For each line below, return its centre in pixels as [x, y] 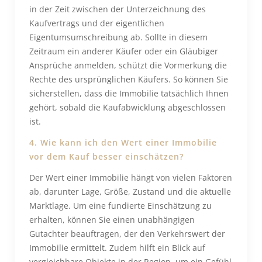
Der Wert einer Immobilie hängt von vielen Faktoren [131, 177]
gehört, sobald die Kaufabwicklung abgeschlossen [127, 107]
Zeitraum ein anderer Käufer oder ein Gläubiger [124, 51]
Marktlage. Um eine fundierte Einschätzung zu [120, 206]
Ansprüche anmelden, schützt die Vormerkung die [128, 65]
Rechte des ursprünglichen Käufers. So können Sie [129, 79]
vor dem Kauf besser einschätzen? [106, 156]
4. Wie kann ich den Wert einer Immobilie [123, 142]
